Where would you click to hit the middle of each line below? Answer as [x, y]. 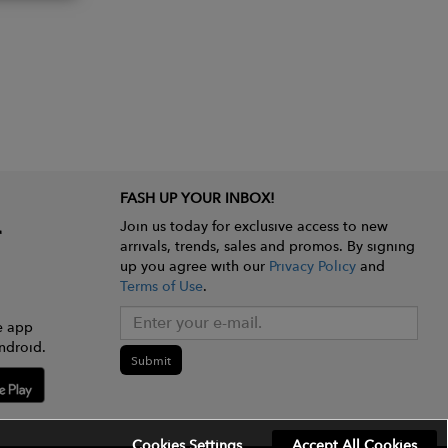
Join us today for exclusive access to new [253, 226]
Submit [150, 360]
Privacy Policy [312, 266]
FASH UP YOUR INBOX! [197, 198]
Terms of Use [161, 286]
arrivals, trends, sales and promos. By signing [267, 246]
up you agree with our [194, 266]
